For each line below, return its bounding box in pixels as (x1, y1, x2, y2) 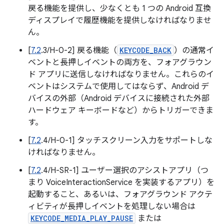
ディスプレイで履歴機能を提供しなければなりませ (28, 15, 211, 25)
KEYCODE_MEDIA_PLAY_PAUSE (30, 213, 133, 223)
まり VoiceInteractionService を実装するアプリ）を (28, 177, 214, 187)
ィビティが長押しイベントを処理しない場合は (28, 201, 195, 211)
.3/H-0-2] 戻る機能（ (41, 45, 117, 55)
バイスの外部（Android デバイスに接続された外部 (28, 93, 209, 103)
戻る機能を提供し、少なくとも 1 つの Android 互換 (28, 3, 211, 13)
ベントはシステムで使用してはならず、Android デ (28, 81, 209, 91)
